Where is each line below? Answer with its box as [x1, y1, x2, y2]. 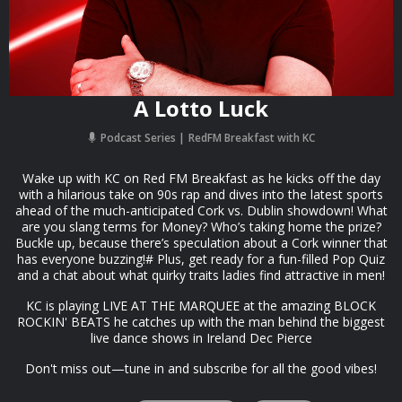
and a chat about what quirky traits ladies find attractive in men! [17, 267, 385, 284]
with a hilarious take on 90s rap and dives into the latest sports [19, 186, 383, 203]
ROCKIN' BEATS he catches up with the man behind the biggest [17, 313, 385, 330]
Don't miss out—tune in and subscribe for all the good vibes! [25, 360, 377, 377]
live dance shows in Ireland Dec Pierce [90, 329, 312, 346]
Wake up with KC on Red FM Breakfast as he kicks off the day [22, 170, 380, 187]
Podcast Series [98, 130, 179, 145]
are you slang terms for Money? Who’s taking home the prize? [21, 218, 381, 235]
